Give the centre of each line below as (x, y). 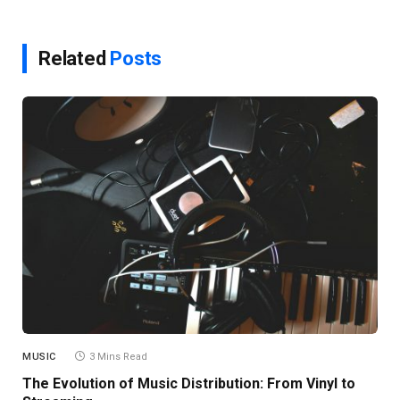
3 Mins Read (118, 356)
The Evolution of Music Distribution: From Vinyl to (189, 383)
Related (75, 59)
